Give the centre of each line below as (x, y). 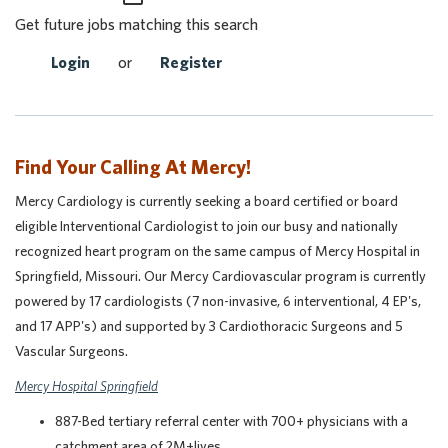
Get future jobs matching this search (136, 24)
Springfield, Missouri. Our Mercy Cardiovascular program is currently (220, 276)
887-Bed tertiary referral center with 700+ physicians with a (231, 421)
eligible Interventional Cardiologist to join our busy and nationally (206, 226)
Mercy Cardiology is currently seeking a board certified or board (206, 201)
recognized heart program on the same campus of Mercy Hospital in (217, 251)
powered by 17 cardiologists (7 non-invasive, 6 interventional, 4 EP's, (218, 301)
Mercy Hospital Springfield (86, 386)
